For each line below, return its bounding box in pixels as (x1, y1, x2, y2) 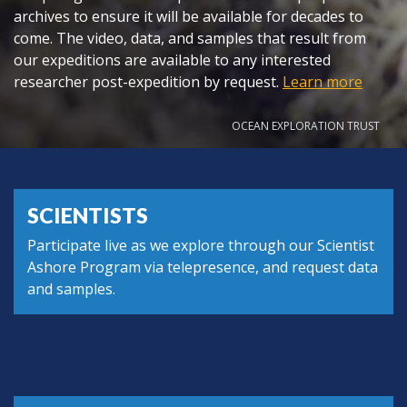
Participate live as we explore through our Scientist (27, 235, 374, 256)
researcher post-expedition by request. (14, 71, 283, 92)
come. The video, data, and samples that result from (14, 27, 366, 48)
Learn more (283, 71, 362, 92)
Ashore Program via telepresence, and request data (27, 257, 378, 278)
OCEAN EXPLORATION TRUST (232, 117, 380, 134)
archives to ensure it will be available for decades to (14, 5, 363, 26)
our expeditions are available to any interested (14, 49, 331, 70)
